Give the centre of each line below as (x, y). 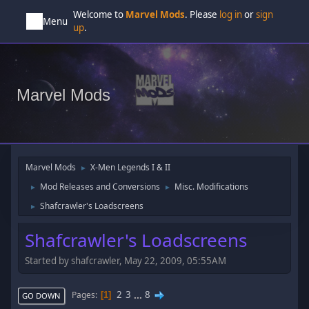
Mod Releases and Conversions (100, 187)
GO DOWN (42, 295)
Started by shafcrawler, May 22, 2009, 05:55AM (126, 260)
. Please (202, 14)
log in (231, 14)
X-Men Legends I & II (131, 167)
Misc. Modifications (212, 187)
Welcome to (100, 14)
